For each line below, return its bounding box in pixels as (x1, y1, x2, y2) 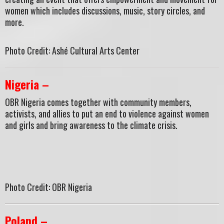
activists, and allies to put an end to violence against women (5, 107, 209, 120)
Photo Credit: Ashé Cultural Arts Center (5, 43, 139, 57)
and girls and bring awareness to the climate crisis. (5, 118, 177, 132)
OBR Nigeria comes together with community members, (5, 95, 191, 109)
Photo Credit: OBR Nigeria (5, 180, 92, 193)
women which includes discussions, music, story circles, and (5, 4, 205, 17)
